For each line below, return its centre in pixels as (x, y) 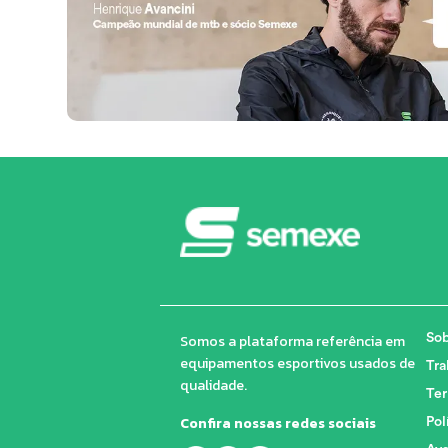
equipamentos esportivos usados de (297, 364)
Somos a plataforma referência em (292, 342)
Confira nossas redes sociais (277, 424)
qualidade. (213, 386)
